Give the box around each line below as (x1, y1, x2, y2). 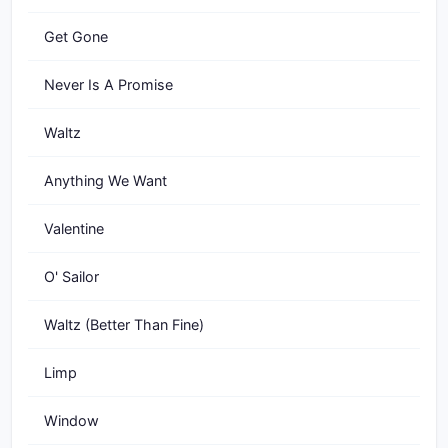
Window (44, 412, 99, 429)
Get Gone (44, 28, 108, 45)
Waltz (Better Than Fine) (44, 316, 204, 333)
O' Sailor (44, 268, 99, 285)
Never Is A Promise (44, 76, 173, 93)
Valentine (44, 220, 104, 237)
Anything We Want (44, 172, 167, 189)
